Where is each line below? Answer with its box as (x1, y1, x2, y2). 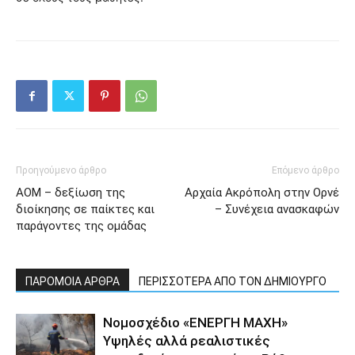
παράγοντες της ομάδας (16, 219, 147, 234)
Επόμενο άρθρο (272, 165, 339, 177)
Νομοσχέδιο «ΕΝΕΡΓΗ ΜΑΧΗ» (103, 315, 288, 331)
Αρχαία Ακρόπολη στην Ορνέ (185, 185, 339, 200)
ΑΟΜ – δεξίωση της (16, 185, 125, 200)
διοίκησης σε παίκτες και (16, 202, 155, 217)
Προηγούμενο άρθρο (16, 165, 106, 177)
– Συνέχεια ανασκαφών (215, 202, 339, 217)
